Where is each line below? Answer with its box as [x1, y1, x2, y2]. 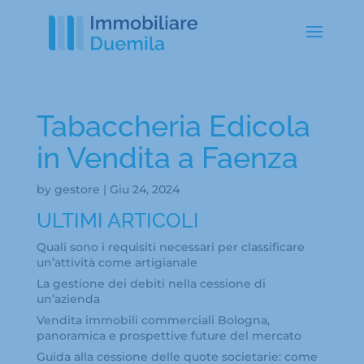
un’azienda [36, 292, 100, 306]
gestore [54, 182, 100, 197]
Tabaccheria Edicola [36, 109, 310, 143]
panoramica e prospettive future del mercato [36, 328, 301, 343]
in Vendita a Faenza [36, 141, 298, 175]
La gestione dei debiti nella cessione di [36, 276, 266, 291]
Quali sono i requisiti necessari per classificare [36, 240, 305, 254]
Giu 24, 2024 [109, 182, 180, 197]
